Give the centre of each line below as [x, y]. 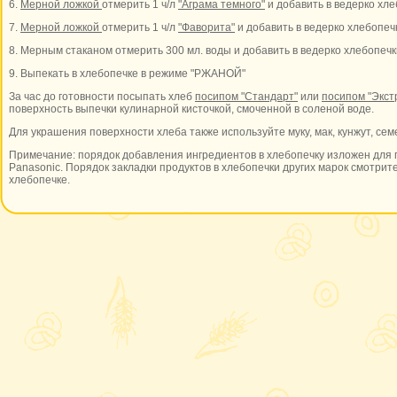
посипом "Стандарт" [246, 97]
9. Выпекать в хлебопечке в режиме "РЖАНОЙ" [127, 74]
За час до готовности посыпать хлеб [102, 97]
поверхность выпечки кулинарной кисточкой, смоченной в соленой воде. [191, 109]
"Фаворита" [206, 27]
